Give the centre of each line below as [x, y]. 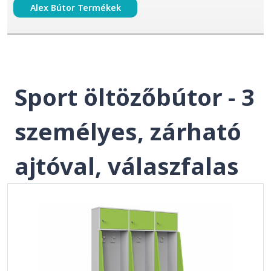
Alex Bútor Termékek [75, 8]
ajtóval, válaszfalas [127, 166]
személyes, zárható [128, 131]
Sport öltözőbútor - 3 [135, 97]
